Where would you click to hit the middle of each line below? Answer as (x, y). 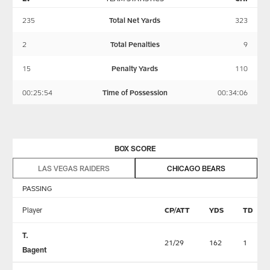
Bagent (34, 250)
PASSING (37, 188)
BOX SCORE (135, 149)
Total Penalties (135, 44)
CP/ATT (177, 210)
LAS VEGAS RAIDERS (74, 168)
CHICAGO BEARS (196, 168)
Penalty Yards (135, 68)
